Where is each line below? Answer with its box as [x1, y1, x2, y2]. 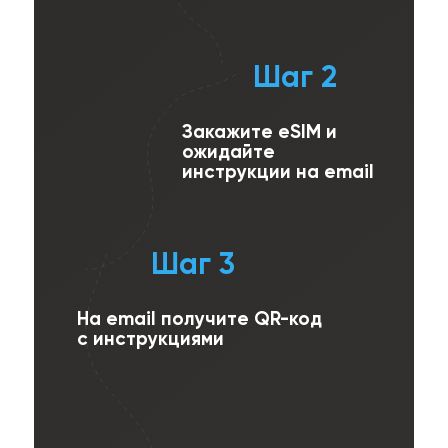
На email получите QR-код [77, 307, 322, 330]
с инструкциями [77, 327, 224, 350]
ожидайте [182, 140, 275, 163]
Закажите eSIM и [182, 120, 337, 143]
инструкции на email [182, 160, 374, 183]
